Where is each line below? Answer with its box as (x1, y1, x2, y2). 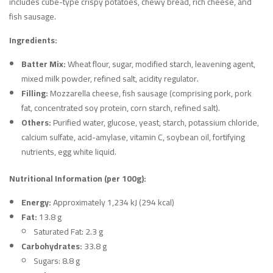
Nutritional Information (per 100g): (9, 171, 146, 187)
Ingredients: (9, 32, 57, 49)
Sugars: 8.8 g (34, 253, 80, 269)
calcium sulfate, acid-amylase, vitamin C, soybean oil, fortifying (21, 129, 245, 146)
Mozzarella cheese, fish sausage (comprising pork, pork (48, 85, 252, 102)
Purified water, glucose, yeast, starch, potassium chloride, (51, 115, 259, 131)
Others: (21, 115, 51, 131)
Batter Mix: (21, 56, 66, 73)
